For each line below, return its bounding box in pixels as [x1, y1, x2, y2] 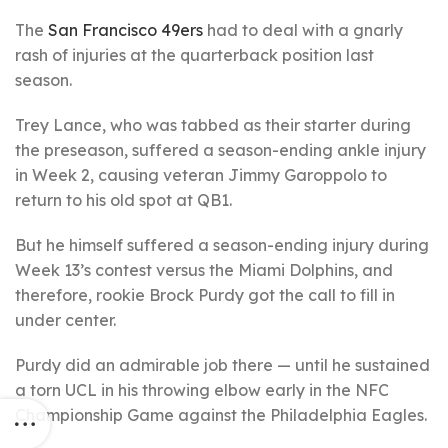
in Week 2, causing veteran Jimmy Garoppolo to [15, 165, 387, 185]
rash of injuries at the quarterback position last [15, 45, 374, 65]
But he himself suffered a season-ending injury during [15, 235, 429, 255]
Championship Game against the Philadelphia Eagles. [15, 405, 427, 425]
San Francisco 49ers [48, 20, 203, 40]
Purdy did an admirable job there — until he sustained [15, 355, 430, 375]
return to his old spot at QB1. [15, 190, 232, 210]
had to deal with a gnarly [203, 20, 403, 40]
